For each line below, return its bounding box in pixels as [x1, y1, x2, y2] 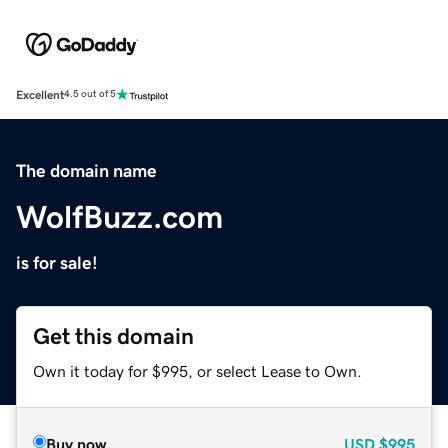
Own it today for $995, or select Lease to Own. [33, 362, 362, 379]
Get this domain [33, 324, 194, 348]
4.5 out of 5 [64, 89, 116, 100]
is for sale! [16, 253, 98, 272]
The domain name [16, 161, 157, 180]
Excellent [16, 88, 64, 101]
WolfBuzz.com [16, 200, 223, 233]
